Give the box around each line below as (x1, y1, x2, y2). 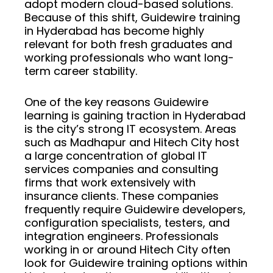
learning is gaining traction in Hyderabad (24, 108, 246, 124)
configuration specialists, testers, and (24, 215, 230, 231)
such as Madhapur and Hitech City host (24, 135, 239, 151)
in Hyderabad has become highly (24, 23, 204, 39)
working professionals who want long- (24, 50, 234, 66)
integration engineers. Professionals (24, 229, 219, 244)
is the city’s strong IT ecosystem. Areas (24, 121, 236, 137)
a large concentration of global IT (24, 148, 207, 164)
